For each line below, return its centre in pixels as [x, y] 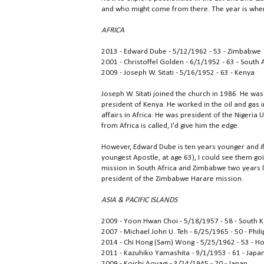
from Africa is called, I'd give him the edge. [170, 126]
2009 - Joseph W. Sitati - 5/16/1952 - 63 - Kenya [178, 73]
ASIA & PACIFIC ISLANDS [139, 200]
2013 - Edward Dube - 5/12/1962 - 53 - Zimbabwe [181, 52]
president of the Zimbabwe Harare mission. [172, 179]
